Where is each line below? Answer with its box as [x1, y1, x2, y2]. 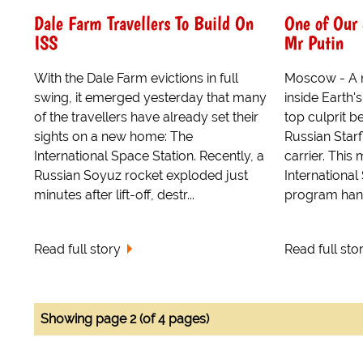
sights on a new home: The [34, 128, 193, 144]
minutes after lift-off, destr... [34, 186, 194, 203]
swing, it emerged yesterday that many [34, 89, 267, 105]
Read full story [34, 241, 121, 257]
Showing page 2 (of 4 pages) [41, 310, 209, 327]
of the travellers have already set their [34, 109, 258, 125]
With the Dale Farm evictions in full [34, 70, 238, 86]
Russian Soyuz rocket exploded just [34, 167, 248, 183]
